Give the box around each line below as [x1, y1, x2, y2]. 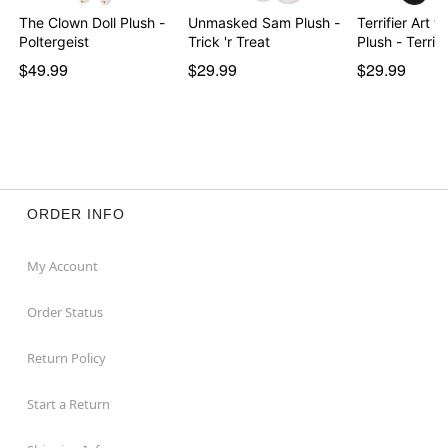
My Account [26, 256, 98, 275]
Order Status [26, 302, 103, 321]
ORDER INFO [26, 205, 125, 222]
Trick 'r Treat [187, 32, 270, 50]
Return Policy [26, 348, 106, 367]
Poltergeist [19, 32, 90, 50]
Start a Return [26, 394, 110, 413]
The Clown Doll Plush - [19, 13, 166, 31]
